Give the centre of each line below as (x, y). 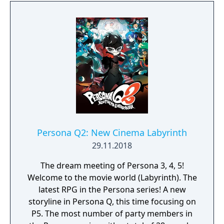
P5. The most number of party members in (112, 213)
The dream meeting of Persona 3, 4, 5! (112, 165)
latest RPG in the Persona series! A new (112, 189)
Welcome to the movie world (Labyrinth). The (112, 177)
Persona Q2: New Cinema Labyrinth (112, 132)
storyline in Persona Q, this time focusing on (112, 201)
